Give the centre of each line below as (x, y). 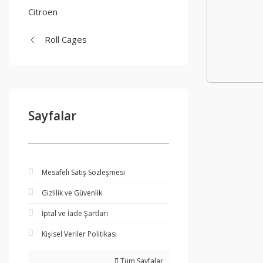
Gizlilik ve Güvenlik (72, 193)
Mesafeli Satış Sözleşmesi (83, 172)
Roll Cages (66, 39)
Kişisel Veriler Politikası (79, 234)
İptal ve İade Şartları (75, 213)
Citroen (43, 12)
